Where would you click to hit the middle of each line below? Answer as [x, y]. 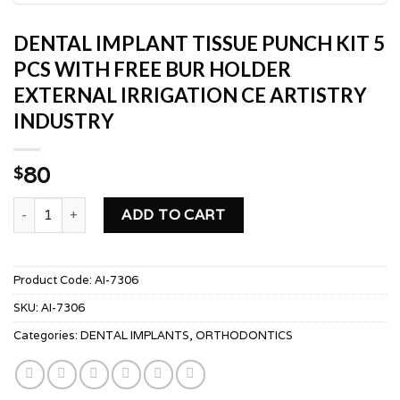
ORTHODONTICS [244, 335]
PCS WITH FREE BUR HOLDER [152, 69]
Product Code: [53, 279]
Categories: [47, 335]
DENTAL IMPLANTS [135, 335]
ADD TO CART [174, 214]
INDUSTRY [64, 121]
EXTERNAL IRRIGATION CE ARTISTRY [190, 95]
